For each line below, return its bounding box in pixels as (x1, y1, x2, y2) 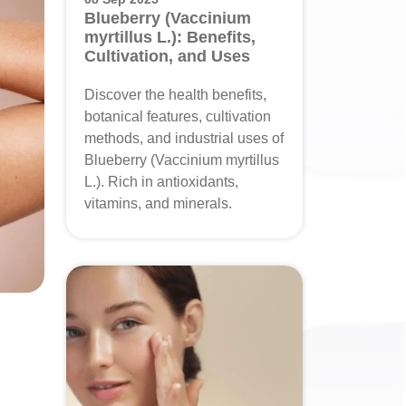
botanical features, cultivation (84, 109, 271, 124)
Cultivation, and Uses (84, 47, 250, 65)
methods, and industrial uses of (84, 130, 284, 146)
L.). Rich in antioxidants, (84, 174, 238, 189)
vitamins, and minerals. (84, 196, 232, 211)
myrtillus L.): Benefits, (84, 28, 256, 46)
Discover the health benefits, (84, 87, 266, 102)
